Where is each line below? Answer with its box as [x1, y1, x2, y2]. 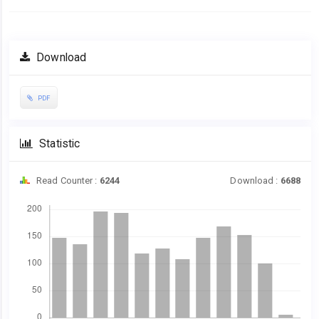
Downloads [23, 192, 64, 202]
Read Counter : [34, 174, 100, 186]
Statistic [36, 137, 80, 150]
